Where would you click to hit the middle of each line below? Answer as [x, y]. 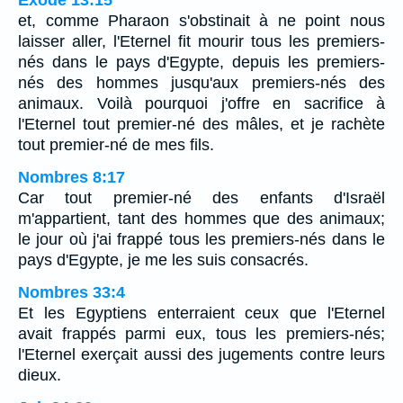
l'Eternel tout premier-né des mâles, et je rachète [201, 125]
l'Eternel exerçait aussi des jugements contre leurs [201, 355]
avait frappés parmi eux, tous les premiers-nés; [201, 334]
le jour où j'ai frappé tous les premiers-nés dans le [201, 240]
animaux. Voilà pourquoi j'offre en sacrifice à [201, 104]
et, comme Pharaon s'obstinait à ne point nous [201, 21]
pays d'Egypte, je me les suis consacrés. [163, 260]
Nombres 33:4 [72, 293]
